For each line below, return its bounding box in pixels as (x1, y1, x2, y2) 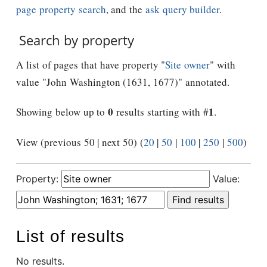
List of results (16, 226, 125, 246)
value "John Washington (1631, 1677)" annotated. (16, 75, 229, 89)
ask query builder (145, 2, 220, 16)
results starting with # (113, 105, 209, 119)
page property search (16, 2, 106, 16)
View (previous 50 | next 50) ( (102, 135, 144, 149)
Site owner (165, 58, 210, 72)
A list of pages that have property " (16, 58, 166, 72)
